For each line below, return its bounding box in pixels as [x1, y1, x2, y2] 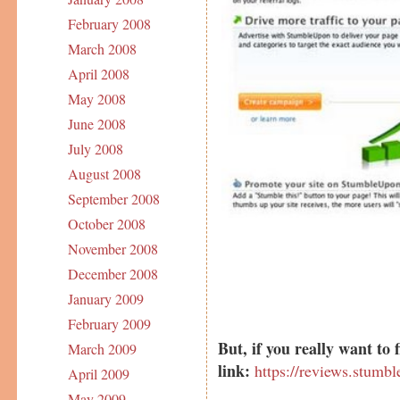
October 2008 [67, 214, 146, 234]
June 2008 [67, 114, 126, 134]
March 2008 [67, 39, 137, 59]
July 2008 [67, 139, 123, 159]
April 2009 [67, 364, 129, 384]
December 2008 [67, 264, 158, 284]
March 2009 [67, 339, 137, 359]
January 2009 [67, 289, 144, 309]
